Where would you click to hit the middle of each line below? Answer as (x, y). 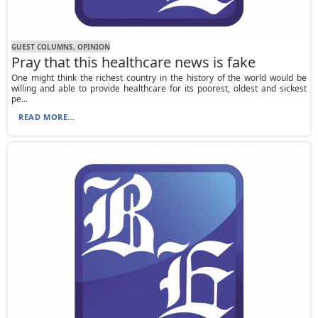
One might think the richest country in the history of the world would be (159, 78)
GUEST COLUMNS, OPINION (61, 46)
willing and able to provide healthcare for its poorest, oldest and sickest (159, 89)
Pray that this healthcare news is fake (134, 62)
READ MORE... (47, 117)
